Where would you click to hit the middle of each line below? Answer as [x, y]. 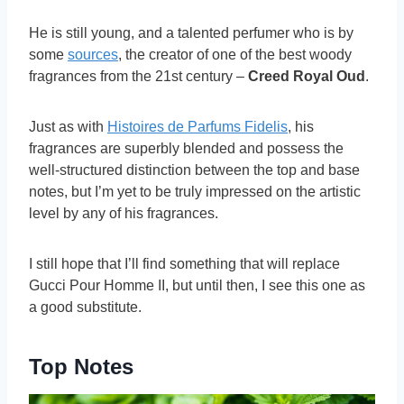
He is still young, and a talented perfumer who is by [191, 33]
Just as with [68, 127]
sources [93, 55]
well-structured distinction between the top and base [194, 170]
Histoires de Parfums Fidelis [197, 127]
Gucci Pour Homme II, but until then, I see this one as [197, 286]
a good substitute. [85, 308]
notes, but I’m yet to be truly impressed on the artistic [195, 192]
